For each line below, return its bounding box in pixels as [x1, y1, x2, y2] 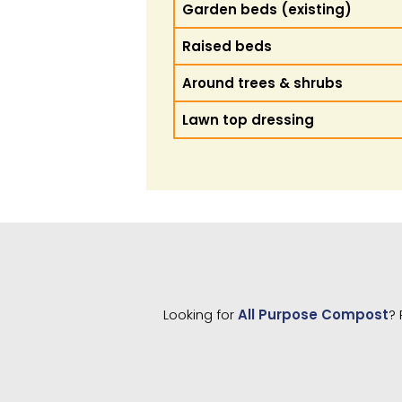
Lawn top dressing [182, 110, 315, 129]
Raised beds [182, 37, 273, 56]
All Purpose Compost [237, 305, 389, 324]
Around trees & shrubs [182, 74, 344, 92]
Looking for [162, 305, 238, 324]
